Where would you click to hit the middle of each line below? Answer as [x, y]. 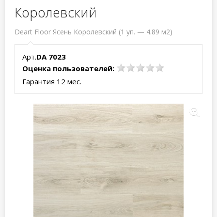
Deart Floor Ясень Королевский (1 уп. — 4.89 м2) [93, 32]
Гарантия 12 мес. [52, 81]
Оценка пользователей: [68, 68]
